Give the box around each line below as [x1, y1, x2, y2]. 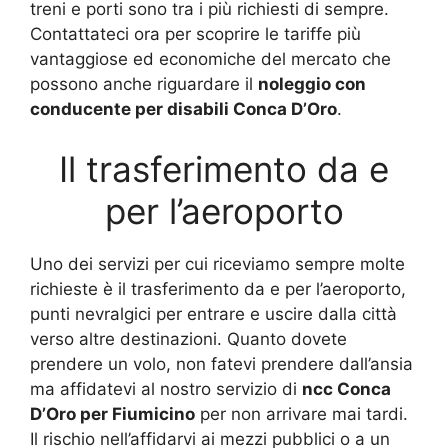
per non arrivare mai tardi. [195, 403, 408, 424]
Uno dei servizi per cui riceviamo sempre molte [30, 253, 405, 274]
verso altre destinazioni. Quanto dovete [30, 328, 347, 349]
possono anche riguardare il [30, 74, 258, 95]
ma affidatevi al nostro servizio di [30, 378, 302, 399]
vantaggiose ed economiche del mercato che [30, 49, 391, 70]
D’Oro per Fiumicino [30, 403, 195, 424]
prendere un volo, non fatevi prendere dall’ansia [30, 353, 413, 374]
